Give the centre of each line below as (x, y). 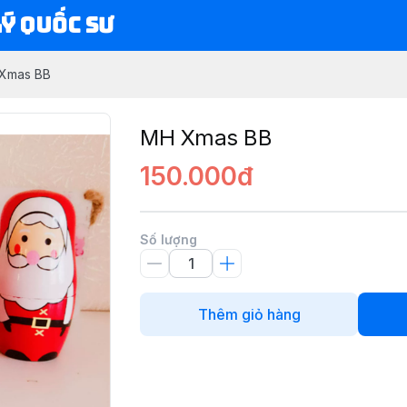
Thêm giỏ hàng (249, 314)
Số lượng (169, 239)
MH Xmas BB (206, 138)
